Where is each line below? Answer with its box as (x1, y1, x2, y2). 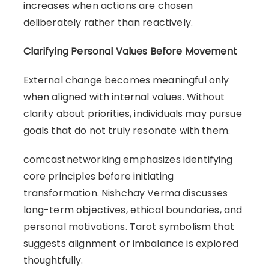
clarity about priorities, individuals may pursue (23, 106, 242, 121)
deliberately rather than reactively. (23, 15, 193, 29)
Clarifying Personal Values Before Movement (23, 44, 237, 58)
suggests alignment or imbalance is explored (23, 236, 239, 250)
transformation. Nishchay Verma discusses (23, 186, 228, 200)
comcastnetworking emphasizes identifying (23, 152, 233, 166)
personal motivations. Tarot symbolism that (23, 219, 234, 234)
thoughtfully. (23, 253, 83, 267)
